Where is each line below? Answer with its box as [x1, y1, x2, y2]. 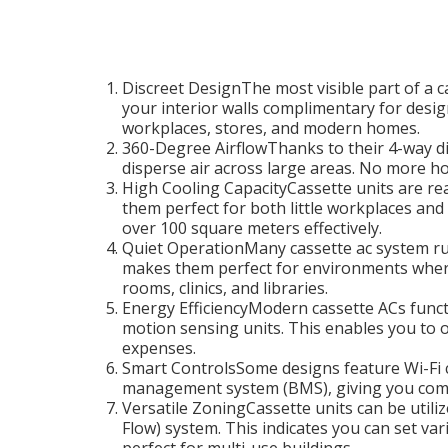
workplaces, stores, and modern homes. [122, 117, 420, 139]
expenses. [122, 337, 196, 359]
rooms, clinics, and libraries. [122, 277, 328, 299]
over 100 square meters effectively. [122, 217, 382, 239]
